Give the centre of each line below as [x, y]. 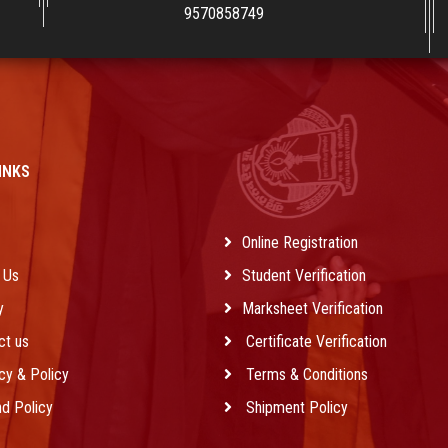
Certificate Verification [314, 341]
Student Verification [304, 275]
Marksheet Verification [312, 308]
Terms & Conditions [305, 374]
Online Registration [300, 242]
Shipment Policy [295, 407]
